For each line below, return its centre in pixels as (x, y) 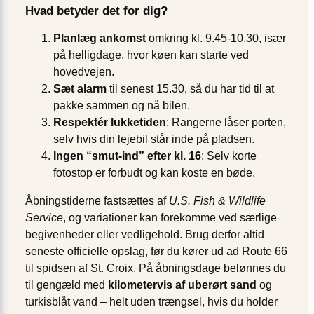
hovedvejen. (84, 72)
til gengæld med (67, 285)
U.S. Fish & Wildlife (217, 201)
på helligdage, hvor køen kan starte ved (151, 55)
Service (44, 218)
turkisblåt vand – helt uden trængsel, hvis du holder (151, 302)
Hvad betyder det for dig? (96, 11)
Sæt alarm (80, 89)
